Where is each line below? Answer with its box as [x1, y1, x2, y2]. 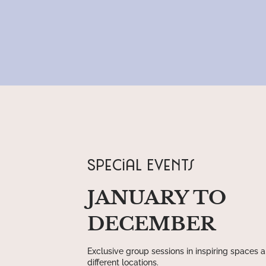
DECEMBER [87, 211, 221, 236]
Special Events [87, 157, 195, 174]
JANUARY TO [87, 185, 227, 210]
